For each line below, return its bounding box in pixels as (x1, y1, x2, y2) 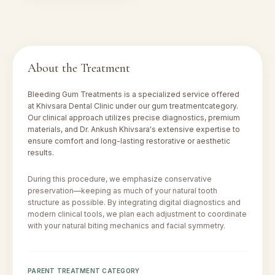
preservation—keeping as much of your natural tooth (28, 186, 217, 195)
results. (28, 148, 54, 157)
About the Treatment (28, 61, 130, 76)
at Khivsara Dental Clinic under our (28, 101, 152, 110)
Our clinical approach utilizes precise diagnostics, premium (28, 113, 240, 122)
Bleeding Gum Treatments (28, 90, 122, 99)
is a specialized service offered (122, 90, 239, 99)
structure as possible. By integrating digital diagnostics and (28, 198, 241, 207)
